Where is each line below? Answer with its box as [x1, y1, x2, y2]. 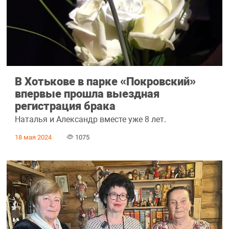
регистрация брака [14, 99, 116, 113]
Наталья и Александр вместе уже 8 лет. [14, 114, 166, 124]
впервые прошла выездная [14, 87, 159, 101]
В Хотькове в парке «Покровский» [14, 75, 196, 88]
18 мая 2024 [14, 133, 52, 141]
